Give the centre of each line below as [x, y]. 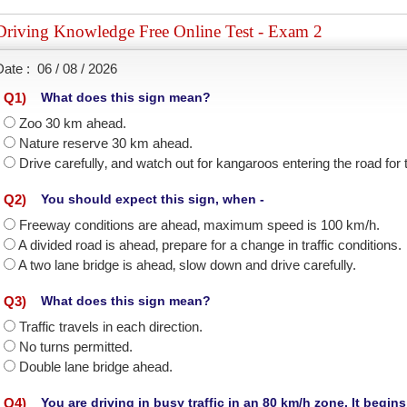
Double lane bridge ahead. [96, 367]
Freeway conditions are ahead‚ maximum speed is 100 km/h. [199, 225]
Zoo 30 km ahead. [73, 123]
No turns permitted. [76, 347]
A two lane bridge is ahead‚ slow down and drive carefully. [187, 265]
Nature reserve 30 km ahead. [106, 143]
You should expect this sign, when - [153, 199]
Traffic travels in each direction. [111, 327]
